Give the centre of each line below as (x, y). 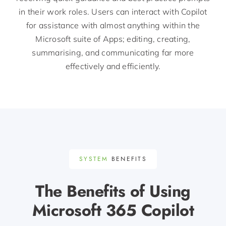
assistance (59, 25)
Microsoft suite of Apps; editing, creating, (113, 39)
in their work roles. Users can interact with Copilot (113, 12)
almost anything (130, 25)
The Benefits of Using (113, 191)
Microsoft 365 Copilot (113, 210)
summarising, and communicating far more (113, 53)
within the (180, 25)
